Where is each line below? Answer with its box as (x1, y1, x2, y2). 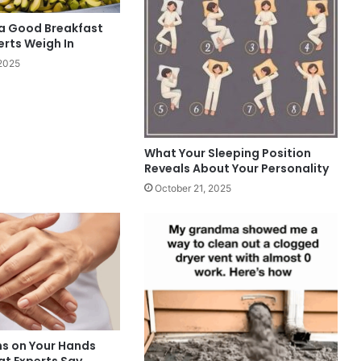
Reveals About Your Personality (143, 160, 329, 177)
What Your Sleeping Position (143, 145, 311, 162)
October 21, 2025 (154, 182, 231, 195)
